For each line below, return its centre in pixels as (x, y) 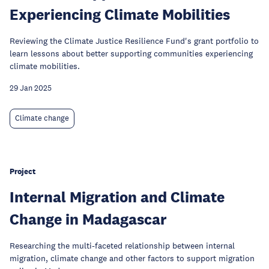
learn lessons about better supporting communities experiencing (131, 53)
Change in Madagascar (88, 219)
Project (23, 171)
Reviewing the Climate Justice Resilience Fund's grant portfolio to (134, 41)
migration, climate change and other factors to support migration (132, 258)
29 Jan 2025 (31, 88)
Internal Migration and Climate (117, 197)
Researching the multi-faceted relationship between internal (122, 246)
